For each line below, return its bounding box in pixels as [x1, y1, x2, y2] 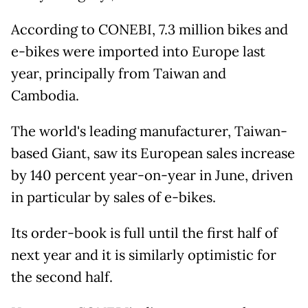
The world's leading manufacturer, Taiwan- [11, 122, 287, 141]
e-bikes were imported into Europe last [11, 43, 265, 61]
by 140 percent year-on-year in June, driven [11, 166, 293, 185]
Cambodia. [11, 87, 79, 105]
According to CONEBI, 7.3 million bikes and [11, 21, 288, 39]
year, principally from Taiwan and [11, 65, 226, 83]
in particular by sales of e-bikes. [11, 188, 216, 207]
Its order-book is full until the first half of [11, 224, 278, 243]
